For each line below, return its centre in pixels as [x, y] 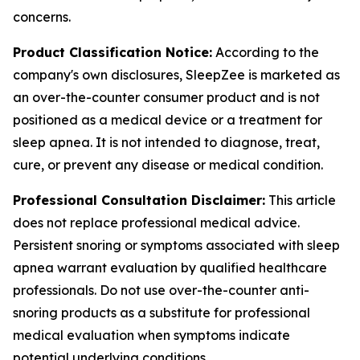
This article [301, 200]
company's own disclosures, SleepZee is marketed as [176, 75]
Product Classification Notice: [112, 52]
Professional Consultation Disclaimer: [139, 200]
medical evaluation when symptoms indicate [151, 335]
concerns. [42, 17]
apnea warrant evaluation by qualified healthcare [170, 268]
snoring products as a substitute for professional [162, 313]
